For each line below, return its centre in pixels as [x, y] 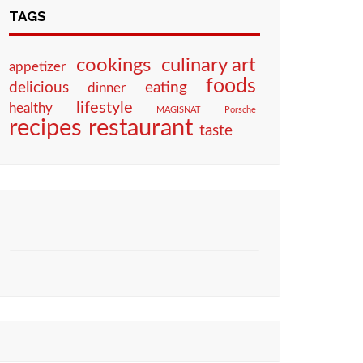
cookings [113, 66]
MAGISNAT [179, 110]
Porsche [240, 110]
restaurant [141, 128]
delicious [39, 88]
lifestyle [105, 108]
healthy [31, 108]
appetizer [37, 67]
